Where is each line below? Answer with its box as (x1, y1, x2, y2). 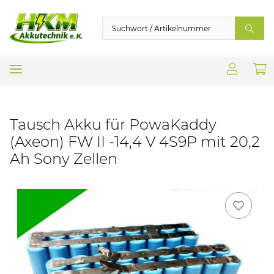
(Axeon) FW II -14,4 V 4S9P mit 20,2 (10, 132, 260, 150)
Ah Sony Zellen (10, 149, 117, 168)
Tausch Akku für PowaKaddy (10, 115, 217, 133)
